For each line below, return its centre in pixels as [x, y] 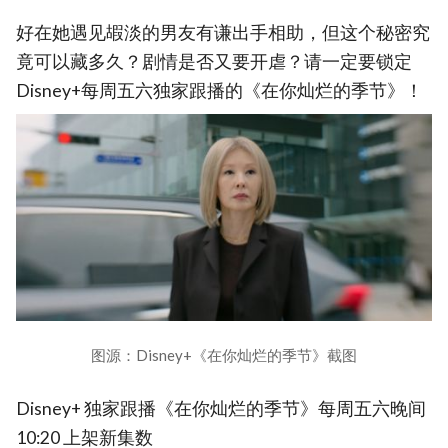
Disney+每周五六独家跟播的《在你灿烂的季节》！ [219, 91]
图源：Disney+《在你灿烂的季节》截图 [224, 355]
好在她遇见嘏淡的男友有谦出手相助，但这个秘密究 [223, 33]
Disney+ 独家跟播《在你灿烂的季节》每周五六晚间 [221, 409]
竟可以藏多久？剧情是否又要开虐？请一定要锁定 [214, 62]
